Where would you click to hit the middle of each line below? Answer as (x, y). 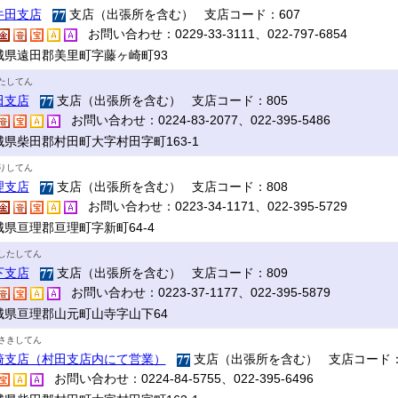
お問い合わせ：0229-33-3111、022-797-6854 (212, 34)
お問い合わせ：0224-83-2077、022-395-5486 (195, 120)
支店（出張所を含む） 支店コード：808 (170, 187)
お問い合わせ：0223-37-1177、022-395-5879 (195, 292)
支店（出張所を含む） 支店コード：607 (183, 14)
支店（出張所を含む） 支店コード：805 (170, 100)
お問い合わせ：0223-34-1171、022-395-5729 (212, 206)
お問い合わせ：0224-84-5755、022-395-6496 (178, 378)
